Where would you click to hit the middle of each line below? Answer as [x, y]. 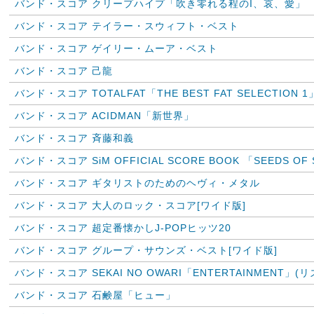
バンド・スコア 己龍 [64, 71]
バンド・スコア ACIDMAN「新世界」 [104, 116]
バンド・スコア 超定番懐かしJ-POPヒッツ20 [123, 228]
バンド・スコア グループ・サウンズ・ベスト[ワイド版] [146, 250]
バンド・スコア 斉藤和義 [74, 138]
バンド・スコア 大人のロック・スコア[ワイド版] [130, 205]
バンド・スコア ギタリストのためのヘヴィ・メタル [137, 183]
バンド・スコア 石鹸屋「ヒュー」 [95, 295]
